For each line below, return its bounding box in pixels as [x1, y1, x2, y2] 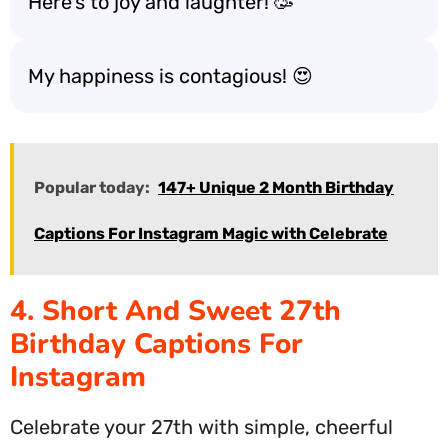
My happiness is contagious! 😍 [28, 64, 313, 88]
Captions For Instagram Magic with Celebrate [34, 224, 388, 243]
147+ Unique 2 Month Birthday [158, 178, 394, 197]
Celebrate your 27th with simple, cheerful [10, 415, 393, 439]
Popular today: [34, 178, 150, 197]
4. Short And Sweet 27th [10, 292, 341, 330]
